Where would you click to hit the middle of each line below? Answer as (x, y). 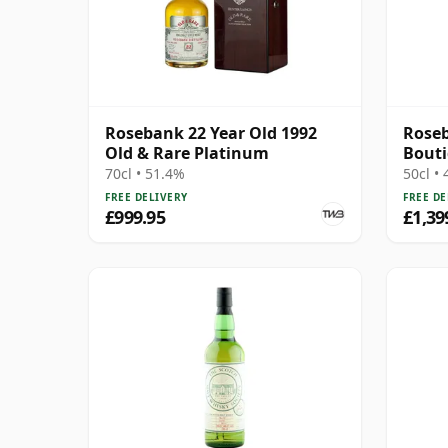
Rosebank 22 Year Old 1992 (211, 132)
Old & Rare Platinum (187, 152)
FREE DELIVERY (146, 196)
